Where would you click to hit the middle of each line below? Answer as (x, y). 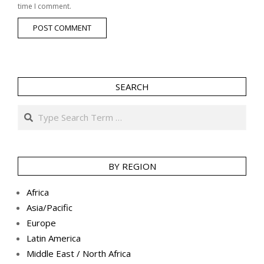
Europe (41, 223)
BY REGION (132, 166)
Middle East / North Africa (79, 254)
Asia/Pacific (49, 208)
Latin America (54, 238)
